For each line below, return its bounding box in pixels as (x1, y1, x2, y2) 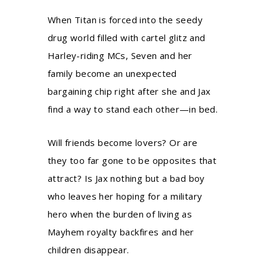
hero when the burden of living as (48, 208, 193, 220)
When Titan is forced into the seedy (48, 14, 203, 26)
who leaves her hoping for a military (48, 190, 203, 202)
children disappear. (48, 244, 129, 256)
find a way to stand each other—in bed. (48, 103, 218, 115)
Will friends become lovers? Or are (48, 136, 198, 148)
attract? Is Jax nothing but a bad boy (48, 172, 205, 184)
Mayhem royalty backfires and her (48, 226, 194, 238)
